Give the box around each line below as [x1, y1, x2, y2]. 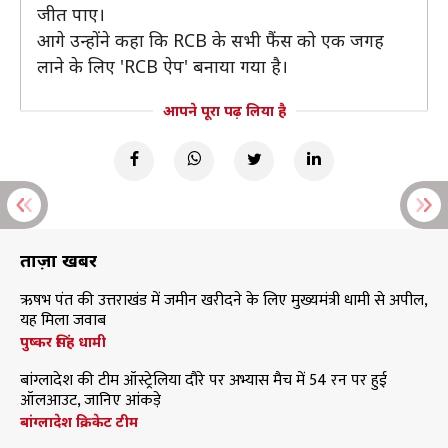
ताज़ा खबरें [20, 248, 97, 272]
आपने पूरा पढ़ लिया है [162, 101, 286, 120]
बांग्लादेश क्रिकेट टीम [20, 412, 138, 431]
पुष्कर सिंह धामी [20, 332, 106, 351]
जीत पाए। [37, 2, 105, 26]
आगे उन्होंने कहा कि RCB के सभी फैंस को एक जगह [37, 28, 384, 52]
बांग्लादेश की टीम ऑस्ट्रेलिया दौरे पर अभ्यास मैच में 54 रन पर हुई [20, 367, 387, 394]
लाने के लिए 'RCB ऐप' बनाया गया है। [37, 54, 288, 78]
